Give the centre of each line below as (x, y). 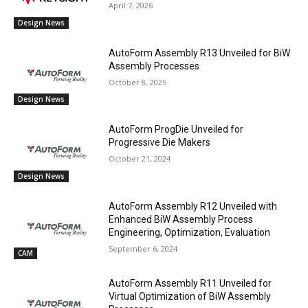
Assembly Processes (154, 66)
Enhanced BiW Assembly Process (181, 219)
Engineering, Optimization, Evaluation (190, 232)
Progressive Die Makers (160, 143)
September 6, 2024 (143, 248)
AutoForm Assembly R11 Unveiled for (190, 283)
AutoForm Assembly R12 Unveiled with (193, 206)
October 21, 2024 (140, 159)
